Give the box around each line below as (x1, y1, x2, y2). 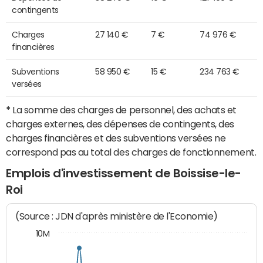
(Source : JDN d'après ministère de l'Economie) (15, 211, 218, 222)
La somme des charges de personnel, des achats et (10, 104, 237, 114)
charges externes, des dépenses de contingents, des (6, 119, 234, 129)
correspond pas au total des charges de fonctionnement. (6, 147, 257, 157)
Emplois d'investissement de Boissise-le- (6, 167, 241, 179)
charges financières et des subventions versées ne (6, 133, 226, 143)
